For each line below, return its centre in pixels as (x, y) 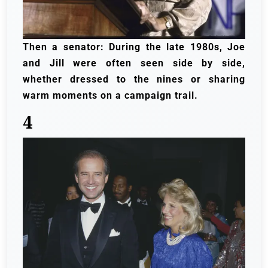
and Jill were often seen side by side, (134, 63)
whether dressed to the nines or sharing (134, 79)
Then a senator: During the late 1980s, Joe (134, 47)
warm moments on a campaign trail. (110, 95)
